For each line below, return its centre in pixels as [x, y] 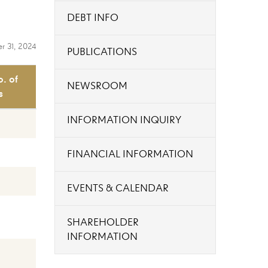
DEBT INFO [93, 18]
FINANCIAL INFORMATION [130, 154]
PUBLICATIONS [102, 52]
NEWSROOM [97, 86]
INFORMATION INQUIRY [124, 120]
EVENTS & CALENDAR [118, 188]
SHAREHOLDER [103, 223]
